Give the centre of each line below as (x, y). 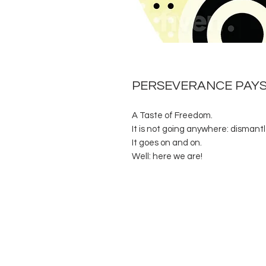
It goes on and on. (167, 143)
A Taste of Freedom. (172, 115)
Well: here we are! (167, 156)
